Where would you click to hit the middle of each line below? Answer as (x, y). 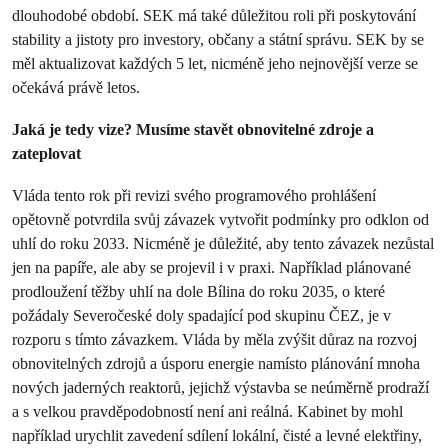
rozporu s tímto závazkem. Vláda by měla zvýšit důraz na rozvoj (214, 339)
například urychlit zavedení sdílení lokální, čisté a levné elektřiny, (217, 435)
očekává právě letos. (78, 87)
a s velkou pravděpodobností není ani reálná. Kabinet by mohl (207, 411)
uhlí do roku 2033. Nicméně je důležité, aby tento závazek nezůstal (223, 243)
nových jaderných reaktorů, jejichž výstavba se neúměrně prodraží (220, 387)
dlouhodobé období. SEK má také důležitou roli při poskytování (214, 15)
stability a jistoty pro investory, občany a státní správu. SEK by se (218, 39)
